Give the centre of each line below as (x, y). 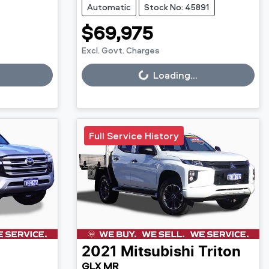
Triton (219, 252)
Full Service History (134, 135)
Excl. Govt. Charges (120, 50)
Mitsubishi (157, 252)
